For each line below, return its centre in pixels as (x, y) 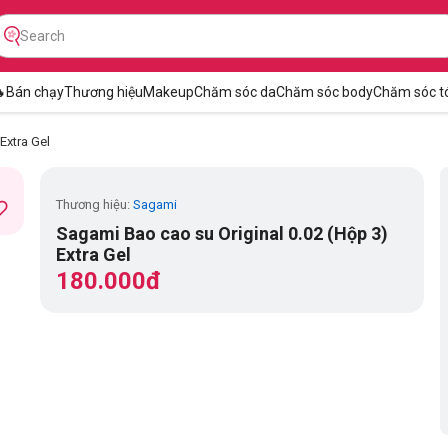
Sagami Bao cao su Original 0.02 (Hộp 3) (221, 233)
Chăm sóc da (234, 92)
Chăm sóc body (324, 92)
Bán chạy (34, 92)
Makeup (168, 92)
